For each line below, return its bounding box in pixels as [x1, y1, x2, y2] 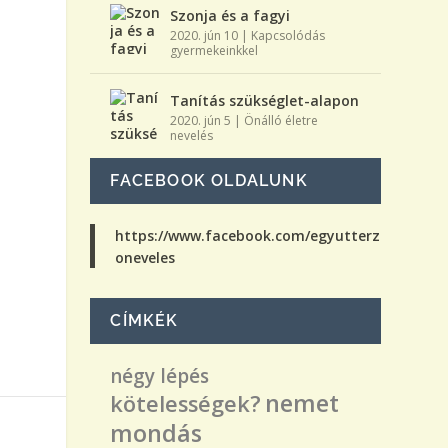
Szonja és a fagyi [170, 5, 291, 25]
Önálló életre [244, 111, 319, 129]
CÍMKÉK [110, 310, 179, 330]
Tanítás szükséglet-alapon [170, 90, 360, 110]
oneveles [115, 247, 176, 267]
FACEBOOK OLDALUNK [110, 170, 308, 190]
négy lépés [110, 362, 210, 389]
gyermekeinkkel [170, 41, 259, 59]
